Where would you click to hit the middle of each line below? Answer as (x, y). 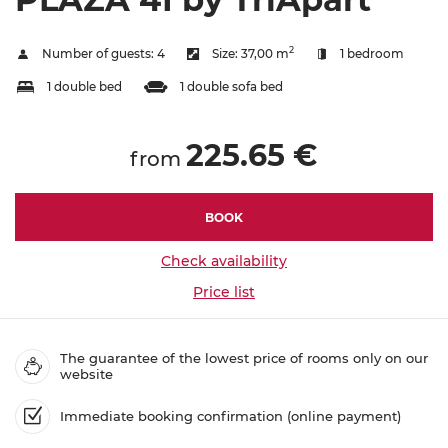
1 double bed (84, 86)
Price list (224, 291)
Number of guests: (99, 53)
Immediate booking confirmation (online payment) (230, 416)
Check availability (224, 260)
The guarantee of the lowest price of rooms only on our (244, 358)
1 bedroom (372, 53)
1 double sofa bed (231, 86)
